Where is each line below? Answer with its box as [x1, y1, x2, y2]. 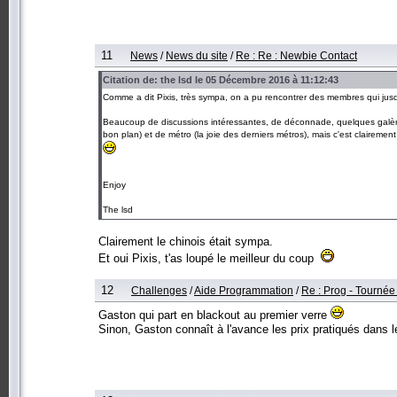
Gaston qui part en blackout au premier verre [98, 307, 331, 322]
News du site [166, 49, 228, 61]
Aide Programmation [194, 284, 293, 296]
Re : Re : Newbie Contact [236, 49, 357, 61]
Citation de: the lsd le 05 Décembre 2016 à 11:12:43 [103, 74, 339, 85]
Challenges [131, 284, 187, 296]
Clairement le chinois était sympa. [98, 234, 273, 248]
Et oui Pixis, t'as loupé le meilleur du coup [98, 251, 321, 265]
